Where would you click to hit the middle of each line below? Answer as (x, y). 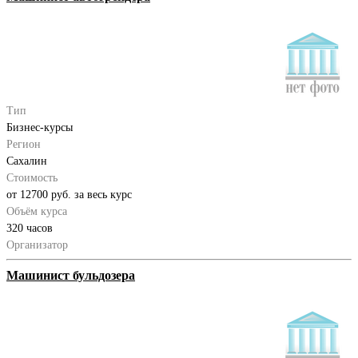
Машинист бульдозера (71, 275)
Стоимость (32, 177)
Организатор (37, 245)
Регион (24, 144)
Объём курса (37, 211)
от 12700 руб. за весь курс (69, 194)
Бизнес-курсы (40, 127)
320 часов (30, 228)
